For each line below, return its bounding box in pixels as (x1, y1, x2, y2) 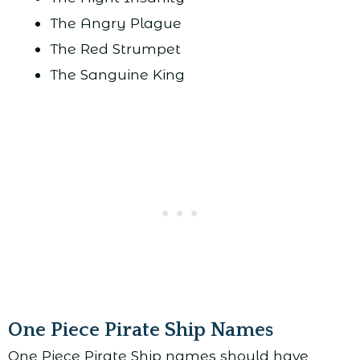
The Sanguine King (49, 66, 185, 84)
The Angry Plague (49, 14, 182, 32)
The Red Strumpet (49, 40, 181, 58)
